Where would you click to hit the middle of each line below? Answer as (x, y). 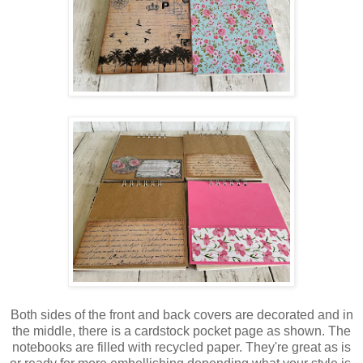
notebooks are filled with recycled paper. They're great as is (181, 348)
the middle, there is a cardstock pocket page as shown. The (181, 331)
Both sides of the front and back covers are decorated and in (181, 315)
